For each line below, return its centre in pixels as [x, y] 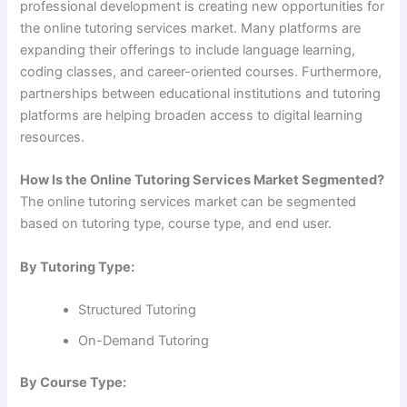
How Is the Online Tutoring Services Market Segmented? [203, 180]
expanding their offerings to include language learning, [188, 50]
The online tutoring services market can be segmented [189, 202]
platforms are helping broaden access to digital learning [192, 116]
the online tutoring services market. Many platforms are [191, 29]
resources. [53, 138]
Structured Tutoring [138, 310]
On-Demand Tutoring [144, 341]
